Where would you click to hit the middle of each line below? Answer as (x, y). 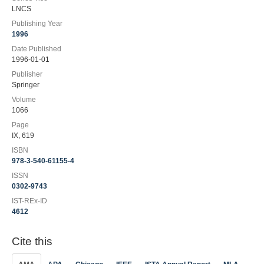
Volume (24, 100)
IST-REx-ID (29, 201)
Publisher (27, 74)
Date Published (37, 49)
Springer (26, 85)
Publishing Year (37, 24)
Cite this (32, 241)
